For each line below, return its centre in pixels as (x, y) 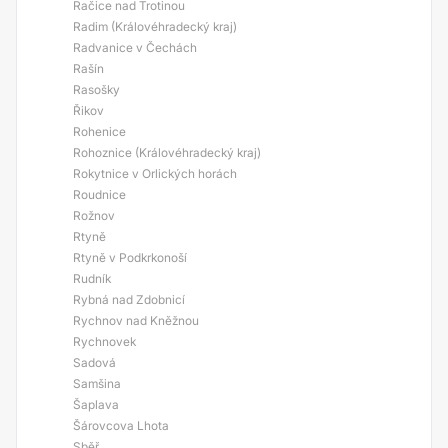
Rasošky (96, 89)
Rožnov (94, 215)
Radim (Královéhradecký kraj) (155, 26)
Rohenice (99, 131)
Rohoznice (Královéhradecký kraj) (167, 152)
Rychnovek (104, 341)
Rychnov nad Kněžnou (136, 320)
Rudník (92, 278)
